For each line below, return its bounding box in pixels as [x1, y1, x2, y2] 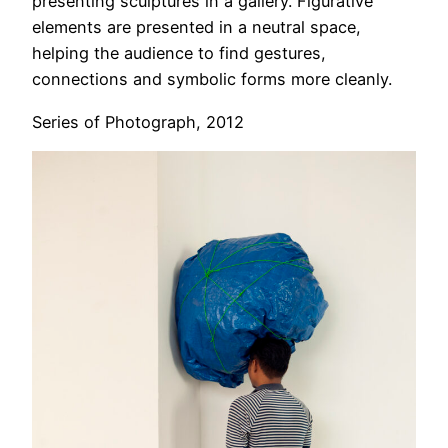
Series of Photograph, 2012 [32, 111, 244, 132]
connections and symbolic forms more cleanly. [32, 69, 392, 90]
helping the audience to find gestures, [32, 43, 326, 64]
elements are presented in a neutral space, [32, 17, 361, 38]
